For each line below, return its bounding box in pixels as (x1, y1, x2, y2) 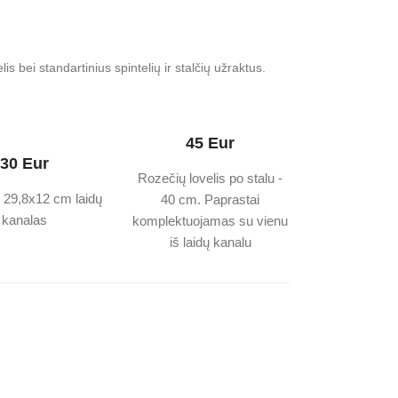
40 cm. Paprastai (161, 192, 260, 208)
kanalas (2, 212, 48, 227)
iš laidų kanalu (169, 235, 251, 251)
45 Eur (186, 134, 235, 153)
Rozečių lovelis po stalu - (138, 171, 283, 187)
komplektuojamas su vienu (132, 213, 289, 229)
